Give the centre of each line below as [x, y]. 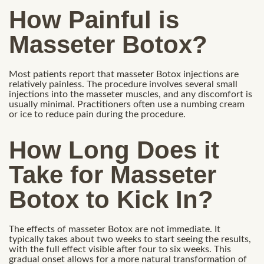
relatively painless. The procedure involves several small [123, 84]
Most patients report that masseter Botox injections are [124, 74]
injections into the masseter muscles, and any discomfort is [131, 94]
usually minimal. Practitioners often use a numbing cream [127, 104]
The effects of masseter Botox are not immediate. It [115, 230]
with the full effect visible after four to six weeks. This [120, 250]
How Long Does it [114, 150]
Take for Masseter [113, 175]
